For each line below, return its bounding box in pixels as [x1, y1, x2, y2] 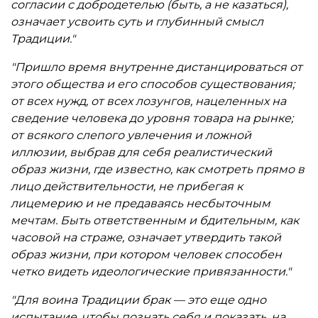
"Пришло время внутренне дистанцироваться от [11, 60, 302, 75]
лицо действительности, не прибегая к [11, 180, 243, 194]
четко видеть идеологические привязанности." [11, 265, 291, 279]
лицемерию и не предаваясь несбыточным [11, 197, 270, 211]
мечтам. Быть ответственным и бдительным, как [11, 214, 299, 228]
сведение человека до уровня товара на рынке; [11, 111, 293, 126]
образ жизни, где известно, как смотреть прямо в [11, 163, 305, 177]
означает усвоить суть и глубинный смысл [11, 15, 263, 29]
